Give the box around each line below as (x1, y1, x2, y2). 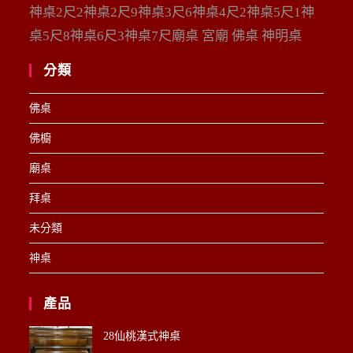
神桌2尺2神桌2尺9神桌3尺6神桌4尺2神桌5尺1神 (29, 4, 315, 20)
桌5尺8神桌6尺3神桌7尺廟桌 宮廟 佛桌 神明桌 (29, 28, 303, 43)
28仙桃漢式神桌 (103, 329, 181, 342)
